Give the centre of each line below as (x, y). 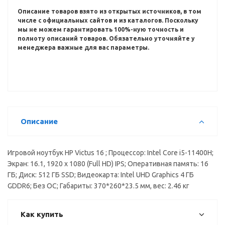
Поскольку (182, 20)
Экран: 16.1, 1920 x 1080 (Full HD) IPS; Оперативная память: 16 (108, 164)
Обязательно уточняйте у (152, 38)
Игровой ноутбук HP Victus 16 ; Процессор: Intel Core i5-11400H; (110, 153)
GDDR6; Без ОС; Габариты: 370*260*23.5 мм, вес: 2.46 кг (98, 186)
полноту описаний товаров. (63, 38)
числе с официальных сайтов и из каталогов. (91, 20)
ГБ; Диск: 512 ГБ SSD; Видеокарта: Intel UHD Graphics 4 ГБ (101, 175)
